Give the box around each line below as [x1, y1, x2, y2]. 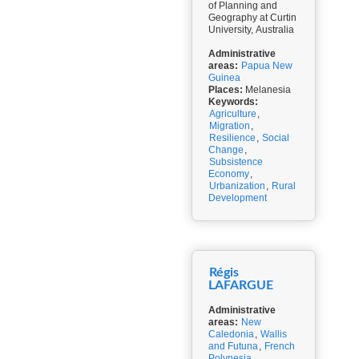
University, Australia [208, 24, 294, 35]
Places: [208, 84, 243, 95]
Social [262, 132, 289, 143]
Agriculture [209, 108, 256, 119]
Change [208, 144, 244, 155]
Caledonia [208, 329, 254, 340]
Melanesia [243, 84, 291, 95]
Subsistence [209, 156, 263, 167]
